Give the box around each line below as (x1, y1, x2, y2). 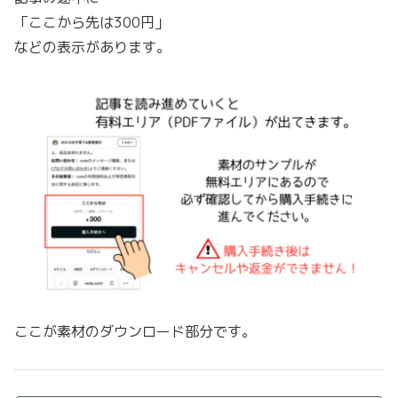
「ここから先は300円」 (14, 12, 169, 32)
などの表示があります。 (14, 36, 171, 57)
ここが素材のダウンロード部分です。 (14, 321, 256, 341)
